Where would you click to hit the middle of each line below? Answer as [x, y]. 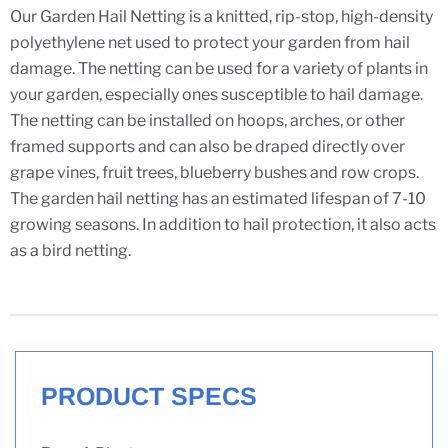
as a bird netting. [70, 251]
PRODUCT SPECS [149, 396]
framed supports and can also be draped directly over [207, 147]
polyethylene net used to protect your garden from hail [210, 43]
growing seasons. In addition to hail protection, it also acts [223, 225]
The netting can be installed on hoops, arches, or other [207, 121]
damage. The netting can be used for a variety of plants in [219, 69]
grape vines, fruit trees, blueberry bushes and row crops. [214, 173]
